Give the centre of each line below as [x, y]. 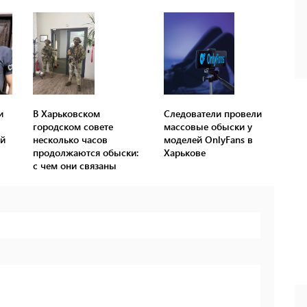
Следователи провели [212, 114]
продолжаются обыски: [86, 153]
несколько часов [71, 140]
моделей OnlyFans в [208, 140]
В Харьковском [67, 114]
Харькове [184, 153]
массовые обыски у [208, 127]
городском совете [73, 127]
